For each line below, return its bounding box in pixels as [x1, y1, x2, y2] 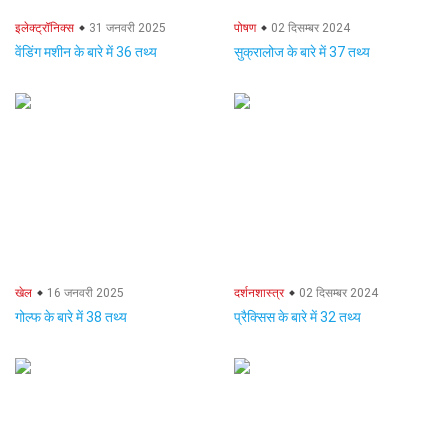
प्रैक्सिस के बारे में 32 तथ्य [234, 309, 361, 325]
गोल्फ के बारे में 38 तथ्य [15, 309, 127, 325]
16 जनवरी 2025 [44, 286, 124, 300]
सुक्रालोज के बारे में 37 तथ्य [234, 44, 370, 60]
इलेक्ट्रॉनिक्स [15, 21, 74, 35]
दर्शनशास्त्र [234, 286, 284, 300]
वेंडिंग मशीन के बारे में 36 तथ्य [15, 44, 157, 60]
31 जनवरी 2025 [86, 21, 166, 35]
